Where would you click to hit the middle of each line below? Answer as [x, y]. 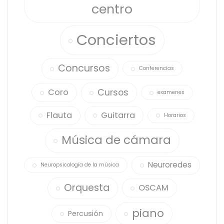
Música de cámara [116, 140]
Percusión [85, 213]
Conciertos [116, 39]
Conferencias [156, 68]
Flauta [59, 115]
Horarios [175, 115]
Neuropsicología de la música [80, 165]
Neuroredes [170, 164]
